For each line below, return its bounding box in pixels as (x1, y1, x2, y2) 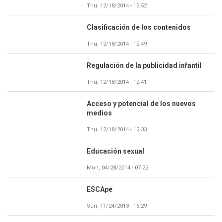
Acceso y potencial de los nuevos (87, 99, 196, 108)
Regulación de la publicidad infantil (87, 61, 202, 69)
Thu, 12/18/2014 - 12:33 (87, 126, 147, 133)
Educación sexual (87, 147, 144, 155)
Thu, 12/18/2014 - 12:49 (87, 40, 147, 47)
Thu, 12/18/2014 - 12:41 (87, 78, 147, 85)
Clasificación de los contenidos (87, 23, 191, 31)
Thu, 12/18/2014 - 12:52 (87, 2, 147, 9)
